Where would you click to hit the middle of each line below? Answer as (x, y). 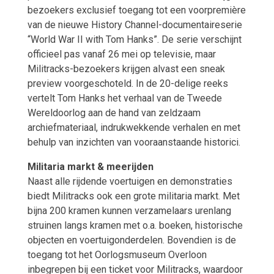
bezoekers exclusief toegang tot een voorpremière (136, 10)
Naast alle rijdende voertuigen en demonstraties (130, 182)
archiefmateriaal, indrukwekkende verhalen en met (134, 128)
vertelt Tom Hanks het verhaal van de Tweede (124, 98)
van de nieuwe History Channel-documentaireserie (135, 25)
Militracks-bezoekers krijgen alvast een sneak (126, 69)
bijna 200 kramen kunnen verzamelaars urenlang (129, 211)
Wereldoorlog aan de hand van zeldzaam (114, 113)
